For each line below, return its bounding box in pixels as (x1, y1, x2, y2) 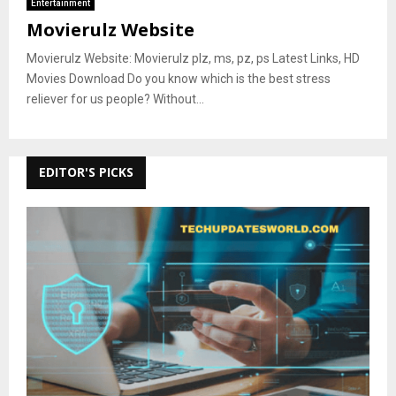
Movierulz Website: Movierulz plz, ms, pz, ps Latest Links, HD (27, 50, 360, 65)
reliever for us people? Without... (27, 91, 204, 106)
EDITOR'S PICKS (39, 163, 133, 180)
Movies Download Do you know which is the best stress (27, 71, 331, 86)
